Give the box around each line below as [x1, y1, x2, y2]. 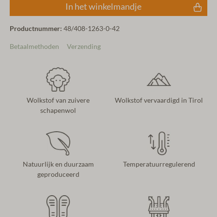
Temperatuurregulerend [123, 160, 195, 169]
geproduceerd [37, 170, 79, 179]
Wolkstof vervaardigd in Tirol [115, 96, 203, 105]
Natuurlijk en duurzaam [22, 160, 94, 169]
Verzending [67, 43, 101, 51]
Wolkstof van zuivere [27, 96, 90, 105]
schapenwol [40, 107, 76, 115]
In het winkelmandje [65, 1, 141, 12]
